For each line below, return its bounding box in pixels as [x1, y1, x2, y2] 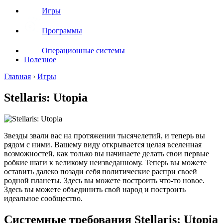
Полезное [24, 55, 56, 64]
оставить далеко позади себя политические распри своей [4, 167, 197, 176]
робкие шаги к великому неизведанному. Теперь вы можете [4, 158, 207, 167]
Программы [42, 26, 82, 35]
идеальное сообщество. [4, 194, 83, 203]
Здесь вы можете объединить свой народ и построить [4, 185, 186, 194]
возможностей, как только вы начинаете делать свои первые [4, 149, 209, 158]
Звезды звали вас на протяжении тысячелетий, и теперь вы [4, 131, 205, 140]
